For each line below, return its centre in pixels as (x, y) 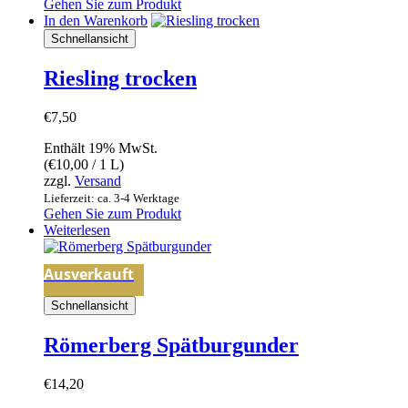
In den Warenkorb (96, 21)
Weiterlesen (77, 230)
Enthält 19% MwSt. (101, 148)
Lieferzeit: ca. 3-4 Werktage (112, 199)
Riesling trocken (120, 79)
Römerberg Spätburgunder (171, 346)
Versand (98, 181)
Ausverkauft (89, 275)
